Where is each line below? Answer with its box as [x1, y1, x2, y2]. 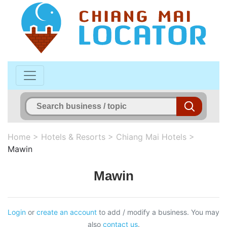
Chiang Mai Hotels [116, 131, 186, 142]
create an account [36, 207, 97, 216]
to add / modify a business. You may [97, 207, 219, 216]
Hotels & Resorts [41, 131, 105, 142]
